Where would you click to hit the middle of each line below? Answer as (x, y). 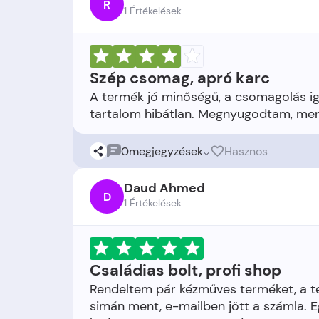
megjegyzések (166, 151)
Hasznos (246, 151)
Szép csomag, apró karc (180, 78)
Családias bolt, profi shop (185, 270)
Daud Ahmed (164, 188)
